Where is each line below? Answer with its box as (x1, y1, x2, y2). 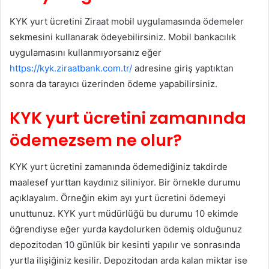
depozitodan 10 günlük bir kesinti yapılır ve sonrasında (10, 239, 240, 251)
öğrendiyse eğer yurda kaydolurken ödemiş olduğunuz (10, 223, 242, 235)
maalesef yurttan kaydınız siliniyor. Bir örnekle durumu (10, 177, 241, 189)
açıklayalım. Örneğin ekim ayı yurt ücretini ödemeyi (10, 192, 226, 204)
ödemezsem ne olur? (10, 128, 182, 151)
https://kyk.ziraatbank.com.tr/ (10, 62, 132, 74)
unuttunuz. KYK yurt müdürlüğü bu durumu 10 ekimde (10, 208, 238, 220)
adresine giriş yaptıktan (132, 62, 234, 74)
